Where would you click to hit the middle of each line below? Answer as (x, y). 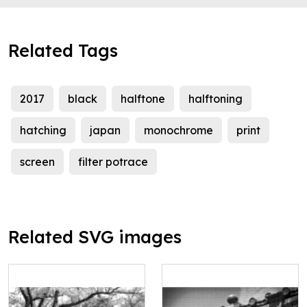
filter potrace (113, 162)
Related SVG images (95, 237)
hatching (43, 131)
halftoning (216, 99)
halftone (143, 99)
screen (37, 162)
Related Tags (63, 51)
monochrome (179, 131)
